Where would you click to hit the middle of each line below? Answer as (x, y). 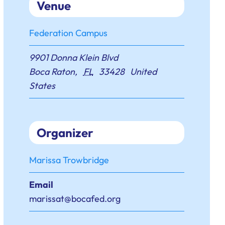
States (42, 86)
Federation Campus (69, 33)
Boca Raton (52, 72)
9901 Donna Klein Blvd (74, 58)
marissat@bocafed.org (75, 199)
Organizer (65, 133)
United (144, 72)
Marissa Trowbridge (69, 160)
